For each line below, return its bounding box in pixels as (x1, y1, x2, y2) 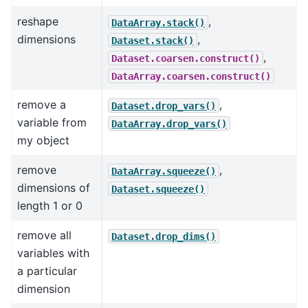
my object (17, 133, 69, 148)
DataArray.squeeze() (111, 165, 216, 177)
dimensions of (17, 181, 90, 195)
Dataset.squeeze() (111, 183, 205, 195)
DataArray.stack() (111, 16, 205, 28)
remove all (17, 228, 71, 243)
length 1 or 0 (17, 199, 82, 213)
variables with (17, 246, 89, 261)
